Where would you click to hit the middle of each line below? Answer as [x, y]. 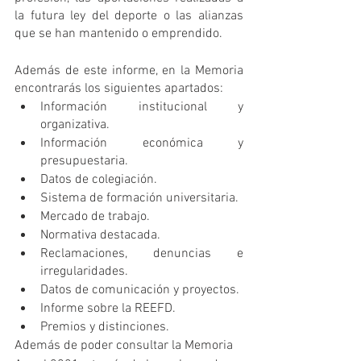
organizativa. [75, 124]
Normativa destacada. [100, 235]
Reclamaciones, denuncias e [142, 253]
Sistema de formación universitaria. [139, 198]
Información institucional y [142, 107]
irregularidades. [84, 271]
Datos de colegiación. [99, 179]
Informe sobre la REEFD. [108, 308]
